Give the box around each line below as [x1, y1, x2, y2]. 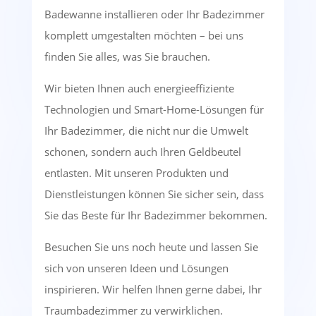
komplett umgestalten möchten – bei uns [44, 28, 243, 43]
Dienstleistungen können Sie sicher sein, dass [44, 187, 264, 202]
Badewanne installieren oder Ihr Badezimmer [44, 7, 265, 22]
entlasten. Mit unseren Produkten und [44, 166, 229, 181]
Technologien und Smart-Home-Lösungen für [44, 102, 264, 117]
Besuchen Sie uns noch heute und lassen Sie [44, 240, 258, 255]
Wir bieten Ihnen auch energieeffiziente [44, 81, 234, 96]
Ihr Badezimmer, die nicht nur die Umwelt [44, 123, 248, 138]
